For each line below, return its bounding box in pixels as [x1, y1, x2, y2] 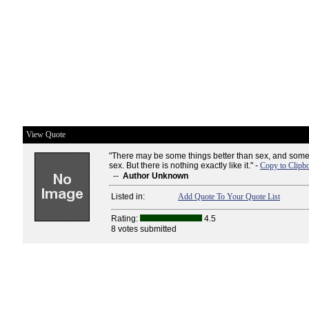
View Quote [26, 130, 66, 139]
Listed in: [111, 192, 145, 201]
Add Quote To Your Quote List [178, 192, 280, 201]
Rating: [111, 214, 140, 223]
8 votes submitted [111, 224, 177, 234]
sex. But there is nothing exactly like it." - [109, 161, 260, 170]
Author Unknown [123, 171, 188, 181]
